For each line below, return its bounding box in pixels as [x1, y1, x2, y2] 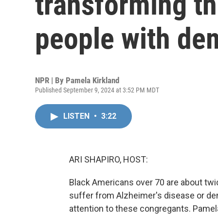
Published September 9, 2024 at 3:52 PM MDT [35, 86, 159, 94]
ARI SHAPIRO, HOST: [69, 154, 148, 164]
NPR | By [35, 75, 66, 85]
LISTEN [63, 111, 91, 121]
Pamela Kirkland [66, 75, 119, 85]
